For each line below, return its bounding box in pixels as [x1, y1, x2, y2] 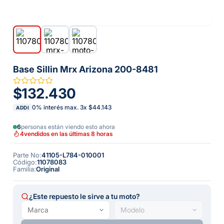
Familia [13, 165, 34, 173]
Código [13, 158, 35, 166]
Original [36, 165, 59, 173]
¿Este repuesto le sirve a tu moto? [29, 192, 140, 200]
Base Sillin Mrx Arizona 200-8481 [13, 64, 158, 74]
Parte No [13, 151, 39, 159]
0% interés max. [32, 103, 80, 111]
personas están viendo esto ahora [21, 123, 115, 130]
